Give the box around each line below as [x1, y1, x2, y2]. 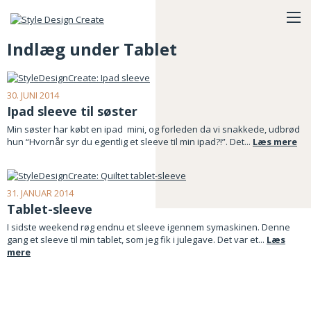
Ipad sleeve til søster [7, 102, 137, 119]
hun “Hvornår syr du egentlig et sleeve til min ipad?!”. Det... [7, 135, 253, 148]
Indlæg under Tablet [7, 37, 177, 60]
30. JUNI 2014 [7, 88, 59, 101]
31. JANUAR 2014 [7, 187, 74, 200]
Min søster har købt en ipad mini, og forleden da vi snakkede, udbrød [7, 122, 300, 135]
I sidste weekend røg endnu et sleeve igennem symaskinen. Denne [7, 221, 290, 234]
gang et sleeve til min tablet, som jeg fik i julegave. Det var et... [7, 233, 267, 246]
